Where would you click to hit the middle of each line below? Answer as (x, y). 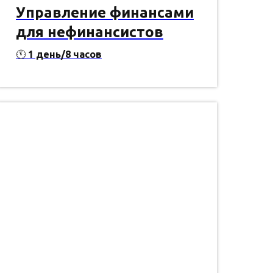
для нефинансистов (90, 32)
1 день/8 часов (64, 55)
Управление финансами (105, 13)
